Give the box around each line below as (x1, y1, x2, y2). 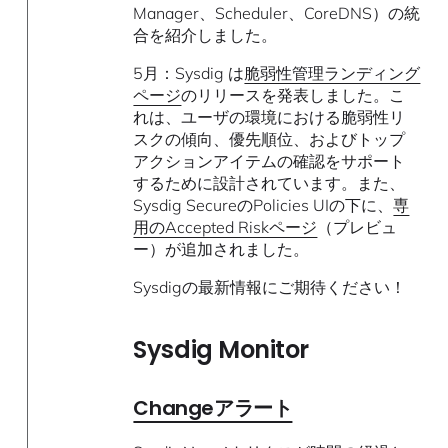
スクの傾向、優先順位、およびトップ (133, 128, 406, 149)
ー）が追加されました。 (133, 238, 310, 259)
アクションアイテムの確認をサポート (133, 150, 406, 171)
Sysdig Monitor (133, 332, 309, 366)
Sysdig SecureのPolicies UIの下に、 (133, 194, 394, 215)
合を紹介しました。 (133, 24, 278, 45)
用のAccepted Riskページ (133, 216, 318, 237)
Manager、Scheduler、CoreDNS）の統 (133, 2, 421, 23)
